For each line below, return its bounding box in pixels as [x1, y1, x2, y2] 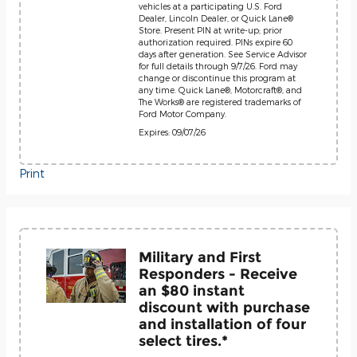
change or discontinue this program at [139, 73, 296, 83]
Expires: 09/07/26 [139, 127, 206, 137]
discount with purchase [139, 299, 310, 316]
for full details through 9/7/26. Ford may [139, 61, 297, 71]
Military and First [139, 249, 261, 265]
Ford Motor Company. [139, 108, 226, 119]
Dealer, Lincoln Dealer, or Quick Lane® [139, 13, 293, 23]
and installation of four [139, 316, 306, 332]
